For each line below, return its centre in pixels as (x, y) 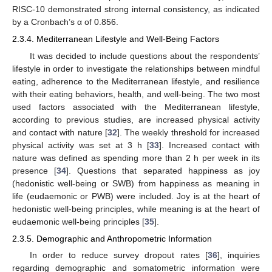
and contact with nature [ (60, 132)
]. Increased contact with (209, 145)
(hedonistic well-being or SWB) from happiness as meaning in (136, 183)
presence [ (35, 170)
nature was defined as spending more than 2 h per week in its (136, 158)
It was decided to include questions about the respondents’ (144, 56)
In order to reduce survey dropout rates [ (118, 255)
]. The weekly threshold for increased (189, 132)
